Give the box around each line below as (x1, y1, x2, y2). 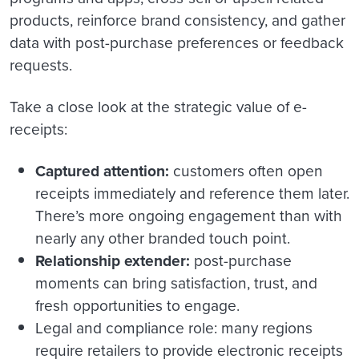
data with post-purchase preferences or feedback (10, 31, 344, 55)
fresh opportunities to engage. (35, 294, 244, 318)
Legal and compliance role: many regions (35, 317, 313, 341)
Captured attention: (35, 159, 173, 184)
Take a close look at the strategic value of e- (10, 95, 307, 119)
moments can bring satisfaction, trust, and (35, 272, 317, 296)
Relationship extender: (35, 249, 194, 273)
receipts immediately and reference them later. (35, 182, 349, 206)
